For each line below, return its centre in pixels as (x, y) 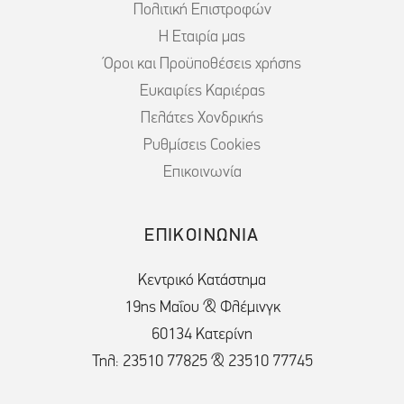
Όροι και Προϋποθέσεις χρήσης (202, 65)
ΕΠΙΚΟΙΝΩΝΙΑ (202, 237)
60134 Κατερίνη (202, 335)
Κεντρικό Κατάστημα (202, 281)
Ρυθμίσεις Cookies (202, 146)
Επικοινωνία (202, 173)
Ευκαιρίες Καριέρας (202, 92)
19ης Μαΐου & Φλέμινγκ (202, 308)
